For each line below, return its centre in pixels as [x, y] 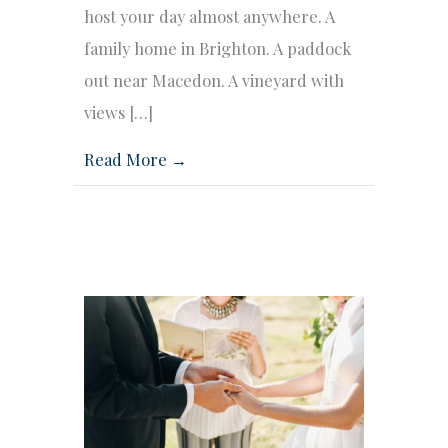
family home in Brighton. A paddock [217, 48]
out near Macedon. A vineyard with [214, 80]
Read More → [135, 159]
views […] [118, 112]
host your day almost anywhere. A [209, 16]
